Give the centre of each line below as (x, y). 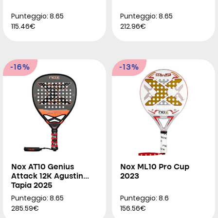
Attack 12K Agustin (47, 177)
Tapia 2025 (32, 186)
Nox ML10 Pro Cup (155, 167)
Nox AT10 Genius (43, 167)
